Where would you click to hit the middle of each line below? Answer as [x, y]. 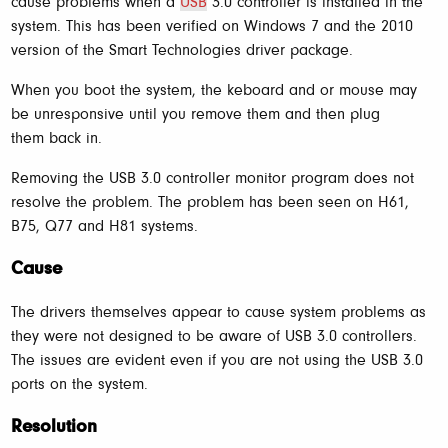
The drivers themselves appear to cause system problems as [218, 312]
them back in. [56, 139]
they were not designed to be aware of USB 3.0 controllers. [214, 336]
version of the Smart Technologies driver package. [182, 51]
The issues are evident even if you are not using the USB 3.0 [217, 360]
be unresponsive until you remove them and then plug [195, 115]
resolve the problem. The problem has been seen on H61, [210, 203]
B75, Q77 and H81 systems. [104, 227]
